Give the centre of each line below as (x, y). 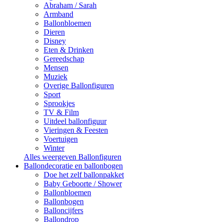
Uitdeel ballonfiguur (75, 121)
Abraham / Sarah (70, 5)
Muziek (55, 77)
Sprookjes (59, 103)
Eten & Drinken (69, 50)
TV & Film (61, 112)
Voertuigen (61, 139)
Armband (58, 14)
